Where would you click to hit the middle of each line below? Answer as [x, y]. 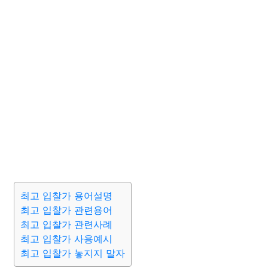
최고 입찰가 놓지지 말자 [73, 253]
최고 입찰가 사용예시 [66, 239]
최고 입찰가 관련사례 [66, 224]
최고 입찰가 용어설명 [66, 196]
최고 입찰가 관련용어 [66, 210]
